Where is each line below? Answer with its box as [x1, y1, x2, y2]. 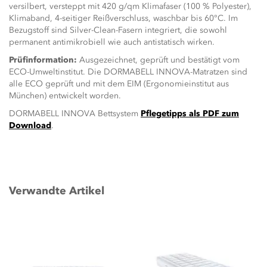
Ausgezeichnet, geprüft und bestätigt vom [77, 55, 240, 65]
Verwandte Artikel [9, 184, 104, 197]
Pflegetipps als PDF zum [141, 108, 239, 119]
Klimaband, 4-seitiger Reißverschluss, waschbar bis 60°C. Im [9, 13, 238, 23]
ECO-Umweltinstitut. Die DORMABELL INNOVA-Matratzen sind [9, 67, 247, 77]
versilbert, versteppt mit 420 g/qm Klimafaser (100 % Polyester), [9, 1, 252, 11]
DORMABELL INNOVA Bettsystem [9, 108, 141, 119]
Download [9, 120, 51, 131]
